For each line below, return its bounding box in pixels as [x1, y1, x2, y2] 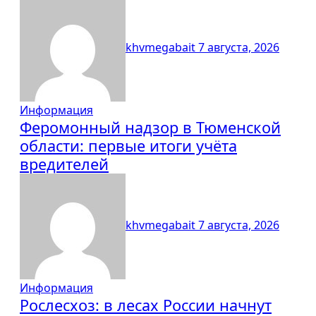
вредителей [20, 154, 109, 175]
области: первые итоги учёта [20, 135, 237, 157]
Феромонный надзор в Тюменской [20, 117, 281, 138]
